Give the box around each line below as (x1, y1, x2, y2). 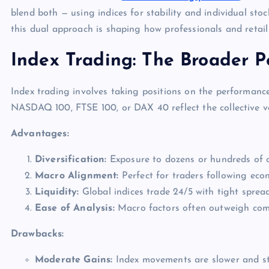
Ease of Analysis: (35, 204, 115, 213)
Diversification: (35, 155, 107, 165)
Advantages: (11, 129, 69, 139)
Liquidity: (35, 187, 79, 197)
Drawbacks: (11, 229, 64, 239)
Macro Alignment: (35, 171, 119, 181)
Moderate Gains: (35, 255, 113, 265)
